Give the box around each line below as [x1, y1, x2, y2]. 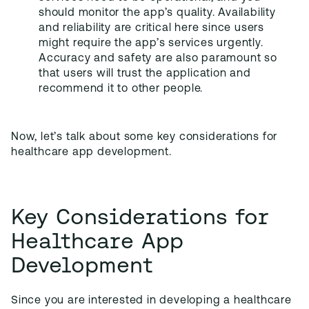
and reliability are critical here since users [39, 23, 264, 34]
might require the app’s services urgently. [39, 38, 263, 49]
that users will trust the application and [39, 68, 251, 79]
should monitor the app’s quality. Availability [39, 8, 276, 19]
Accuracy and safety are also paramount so [39, 53, 277, 64]
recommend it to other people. [39, 83, 203, 94]
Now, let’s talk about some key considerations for [11, 132, 278, 143]
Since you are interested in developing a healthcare [11, 295, 292, 306]
